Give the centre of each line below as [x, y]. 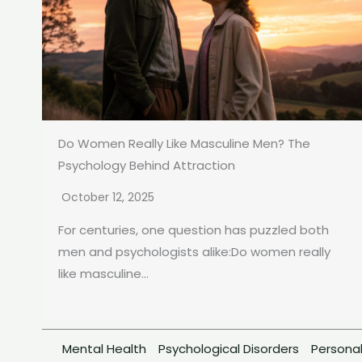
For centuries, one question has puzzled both [194, 230]
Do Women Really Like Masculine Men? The [184, 144]
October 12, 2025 [108, 198]
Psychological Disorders [229, 349]
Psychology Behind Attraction [147, 166]
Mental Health [104, 349]
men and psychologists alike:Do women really [194, 252]
